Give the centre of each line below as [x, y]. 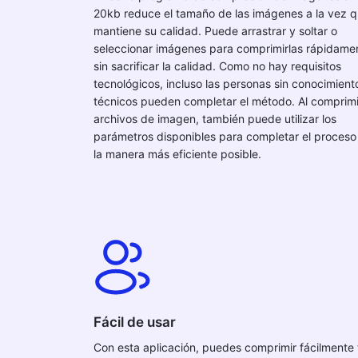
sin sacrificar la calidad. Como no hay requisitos [217, 66]
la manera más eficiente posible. [177, 154]
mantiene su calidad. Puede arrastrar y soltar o [215, 31]
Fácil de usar [135, 322]
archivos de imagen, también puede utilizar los [215, 119]
